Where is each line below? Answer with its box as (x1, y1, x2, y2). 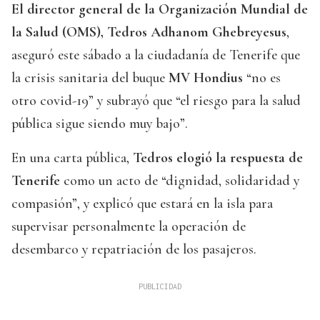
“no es (243, 69, 281, 87)
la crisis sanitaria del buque (11, 69, 169, 87)
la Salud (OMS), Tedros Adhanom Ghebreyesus (11, 24, 286, 41)
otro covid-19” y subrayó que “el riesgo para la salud (11, 92, 301, 110)
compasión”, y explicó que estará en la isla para (11, 195, 273, 213)
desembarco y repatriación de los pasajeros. (11, 241, 256, 259)
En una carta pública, (11, 149, 133, 167)
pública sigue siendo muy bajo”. (11, 115, 188, 133)
